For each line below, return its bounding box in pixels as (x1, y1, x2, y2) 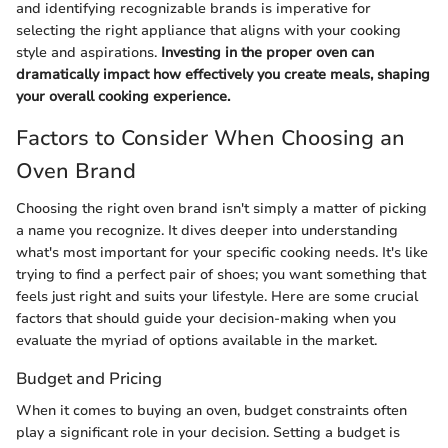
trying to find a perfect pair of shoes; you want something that (16, 265, 426, 285)
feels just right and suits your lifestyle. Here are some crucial (16, 287, 418, 307)
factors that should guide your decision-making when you (16, 309, 396, 329)
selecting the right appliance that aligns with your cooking (16, 20, 401, 40)
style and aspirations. (16, 42, 161, 62)
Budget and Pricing (16, 367, 162, 391)
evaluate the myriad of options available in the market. (16, 331, 377, 351)
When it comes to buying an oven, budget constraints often (16, 400, 407, 420)
